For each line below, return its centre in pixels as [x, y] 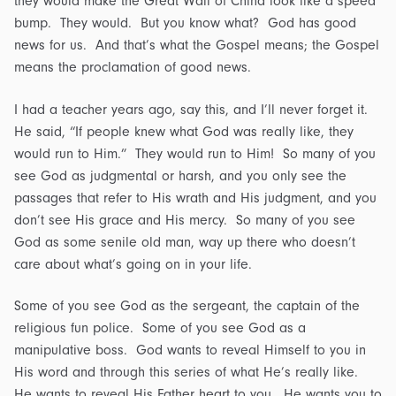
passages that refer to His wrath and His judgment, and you [195, 198]
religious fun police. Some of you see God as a [160, 328]
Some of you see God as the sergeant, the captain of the [187, 306]
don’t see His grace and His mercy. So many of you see [185, 220]
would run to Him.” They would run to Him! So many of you [195, 153]
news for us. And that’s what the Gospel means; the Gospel [197, 45]
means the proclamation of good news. [133, 67]
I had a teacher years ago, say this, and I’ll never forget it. [193, 109]
